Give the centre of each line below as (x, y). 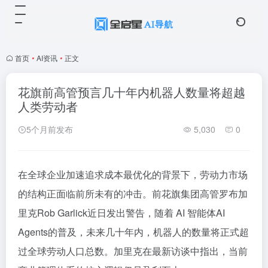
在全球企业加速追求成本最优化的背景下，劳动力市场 (133, 174)
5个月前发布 (50, 129)
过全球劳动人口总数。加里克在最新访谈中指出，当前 (133, 251)
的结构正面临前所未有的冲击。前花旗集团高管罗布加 (133, 194)
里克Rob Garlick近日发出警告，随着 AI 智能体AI (121, 213)
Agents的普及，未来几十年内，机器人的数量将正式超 (133, 232)
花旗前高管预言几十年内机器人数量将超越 (132, 92)
